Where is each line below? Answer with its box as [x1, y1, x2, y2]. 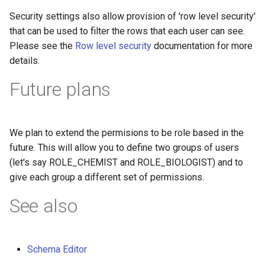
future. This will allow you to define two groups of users [9, 142, 239, 154]
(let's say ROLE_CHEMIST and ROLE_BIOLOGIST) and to [9, 157, 243, 169]
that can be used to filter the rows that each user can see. [9, 25, 245, 37]
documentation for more [151, 40, 253, 52]
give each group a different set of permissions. [9, 172, 204, 183]
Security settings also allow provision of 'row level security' [9, 11, 256, 22]
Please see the [9, 40, 75, 52]
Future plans [9, 78, 111, 101]
